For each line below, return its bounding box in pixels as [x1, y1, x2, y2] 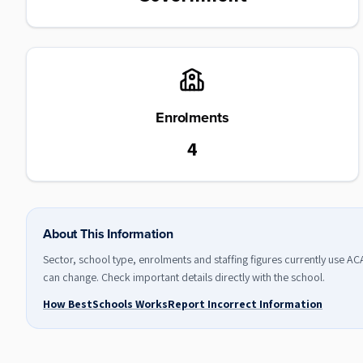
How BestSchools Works [43, 297, 168, 311]
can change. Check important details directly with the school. [43, 270, 325, 284]
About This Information [43, 224, 173, 243]
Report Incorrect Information [168, 297, 322, 311]
